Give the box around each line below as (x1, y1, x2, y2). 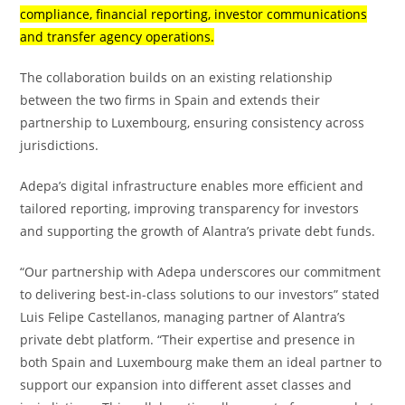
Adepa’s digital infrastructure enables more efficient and (20, 176, 364, 194)
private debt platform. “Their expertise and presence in (20, 330, 356, 348)
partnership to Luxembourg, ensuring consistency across (20, 113, 365, 131)
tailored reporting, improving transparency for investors (20, 199, 360, 217)
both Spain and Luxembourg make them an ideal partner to (20, 353, 382, 371)
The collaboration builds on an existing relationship (20, 68, 334, 86)
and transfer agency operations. (20, 27, 215, 45)
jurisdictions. (20, 136, 99, 154)
